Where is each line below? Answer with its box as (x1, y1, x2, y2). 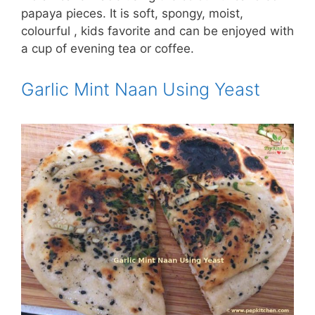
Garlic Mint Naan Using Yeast (21, 79, 260, 101)
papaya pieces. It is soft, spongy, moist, (21, 6, 243, 21)
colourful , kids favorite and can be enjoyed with (21, 24, 294, 39)
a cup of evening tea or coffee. (21, 41, 194, 56)
